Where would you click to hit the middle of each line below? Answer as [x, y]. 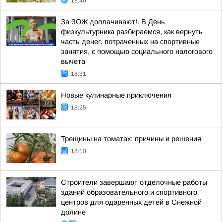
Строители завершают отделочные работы [134, 182]
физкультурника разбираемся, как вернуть [132, 32]
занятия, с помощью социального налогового [137, 52]
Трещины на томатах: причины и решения [131, 139]
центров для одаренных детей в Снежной [131, 202]
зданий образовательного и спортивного [129, 192]
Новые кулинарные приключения [116, 95]
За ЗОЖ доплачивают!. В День [113, 22]
